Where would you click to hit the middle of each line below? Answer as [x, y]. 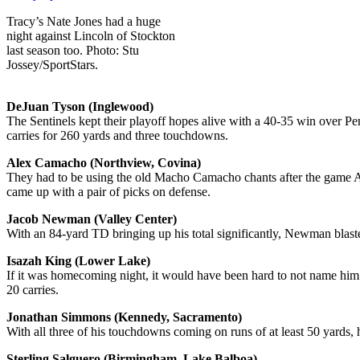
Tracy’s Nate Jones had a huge [84, 21]
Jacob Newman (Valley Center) [92, 219]
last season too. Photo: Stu [73, 50]
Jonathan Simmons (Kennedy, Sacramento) [124, 317]
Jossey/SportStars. [52, 64]
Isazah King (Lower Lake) [78, 260]
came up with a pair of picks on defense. [108, 191]
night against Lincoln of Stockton [91, 35]
